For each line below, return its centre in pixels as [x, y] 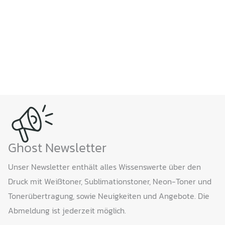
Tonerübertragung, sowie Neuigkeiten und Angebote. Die [109, 196]
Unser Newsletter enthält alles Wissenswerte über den [104, 166]
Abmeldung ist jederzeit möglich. [67, 210]
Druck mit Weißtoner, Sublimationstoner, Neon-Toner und [110, 181]
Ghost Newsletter [57, 147]
